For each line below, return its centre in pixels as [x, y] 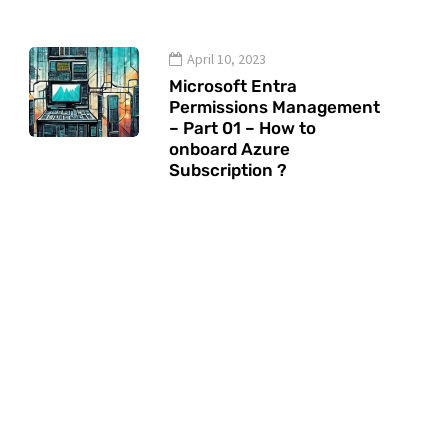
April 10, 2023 [226, 59]
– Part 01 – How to [242, 128]
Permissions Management [274, 107]
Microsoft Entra [233, 86]
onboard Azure [229, 149]
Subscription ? [228, 170]
